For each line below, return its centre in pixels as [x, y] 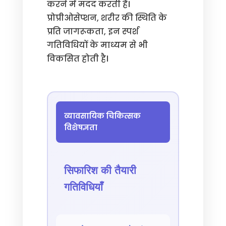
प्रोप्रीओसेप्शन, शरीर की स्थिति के [107, 18]
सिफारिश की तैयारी [100, 170]
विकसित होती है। [77, 59]
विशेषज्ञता [80, 128]
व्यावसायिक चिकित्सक [102, 116]
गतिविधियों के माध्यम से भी [97, 45]
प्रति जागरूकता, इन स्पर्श [93, 32]
